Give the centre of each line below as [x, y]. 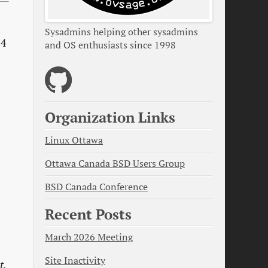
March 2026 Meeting [89, 237]
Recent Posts [88, 214]
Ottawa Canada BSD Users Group [115, 163]
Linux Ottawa [74, 140]
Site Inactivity [75, 260]
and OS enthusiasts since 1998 [110, 45]
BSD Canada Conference [96, 187]
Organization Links [110, 118]
